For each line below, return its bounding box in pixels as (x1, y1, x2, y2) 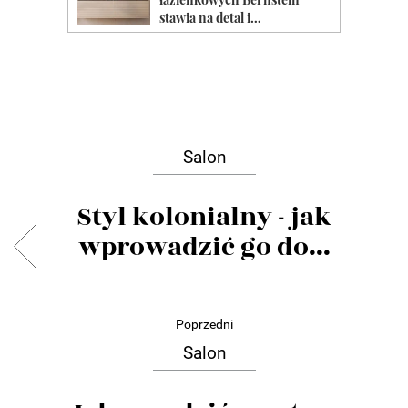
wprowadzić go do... (77, 227, 331, 267)
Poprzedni (175, 316, 233, 331)
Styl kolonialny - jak (76, 197, 331, 237)
